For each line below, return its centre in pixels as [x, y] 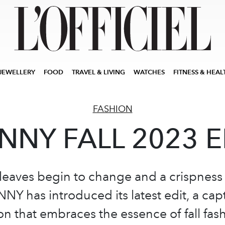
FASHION [113, 109]
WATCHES [149, 72]
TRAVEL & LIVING [98, 72]
